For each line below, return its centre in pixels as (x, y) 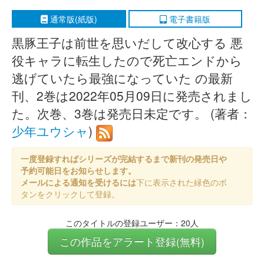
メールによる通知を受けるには (78, 182)
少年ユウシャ (50, 131)
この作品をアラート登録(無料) (132, 241)
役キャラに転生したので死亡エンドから (127, 60)
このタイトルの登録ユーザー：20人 (132, 222)
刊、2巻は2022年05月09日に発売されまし (132, 95)
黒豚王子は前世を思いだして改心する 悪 (127, 42)
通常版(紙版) (72, 19)
